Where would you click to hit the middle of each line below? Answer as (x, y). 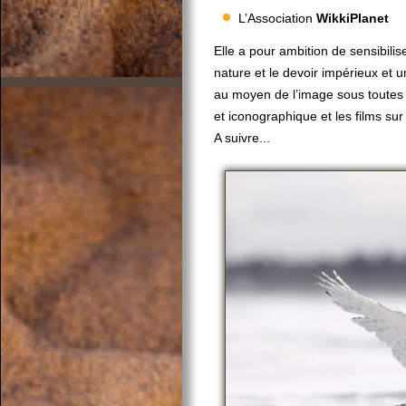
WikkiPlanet (353, 18)
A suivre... (242, 138)
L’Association (277, 18)
